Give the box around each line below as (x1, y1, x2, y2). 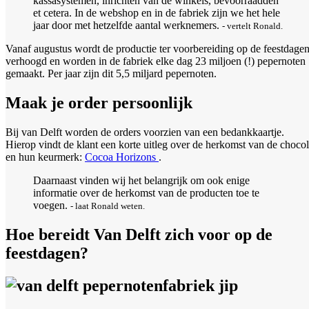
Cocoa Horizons (85, 151, 159, 163)
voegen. (33, 199, 70, 212)
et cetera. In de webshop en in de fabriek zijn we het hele (33, 7, 280, 19)
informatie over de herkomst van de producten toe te (33, 187, 259, 199)
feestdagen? (6, 243, 88, 262)
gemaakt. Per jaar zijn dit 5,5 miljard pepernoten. (6, 68, 217, 80)
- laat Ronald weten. (70, 201, 145, 212)
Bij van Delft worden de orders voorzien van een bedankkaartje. (6, 126, 284, 139)
